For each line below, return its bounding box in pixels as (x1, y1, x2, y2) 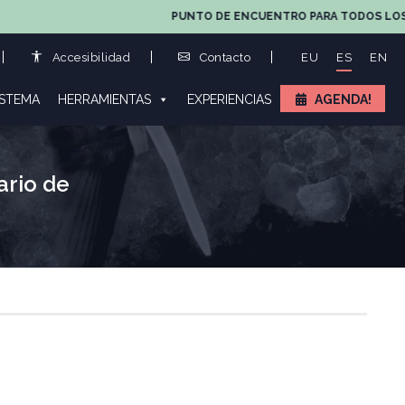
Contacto (196, 50, 251, 64)
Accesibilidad (49, 50, 131, 64)
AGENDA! (315, 92, 372, 107)
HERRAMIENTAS (57, 92, 151, 107)
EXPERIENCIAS (186, 92, 271, 107)
